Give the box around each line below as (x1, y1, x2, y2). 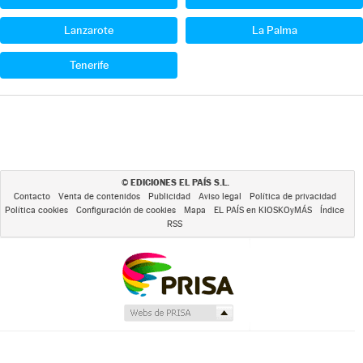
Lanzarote (64, 23, 113, 36)
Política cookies (5, 205, 68, 216)
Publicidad (147, 191, 190, 202)
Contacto (13, 191, 50, 202)
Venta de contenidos (58, 191, 140, 202)
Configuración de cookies (76, 205, 176, 216)
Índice (320, 205, 344, 216)
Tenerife (69, 58, 109, 71)
